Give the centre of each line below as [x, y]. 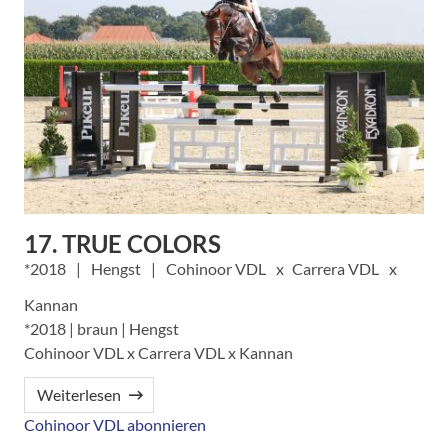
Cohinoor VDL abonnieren [115, 425]
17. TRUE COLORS [122, 244]
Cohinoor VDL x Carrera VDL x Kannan [158, 353]
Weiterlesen [79, 395]
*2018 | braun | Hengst [101, 329]
